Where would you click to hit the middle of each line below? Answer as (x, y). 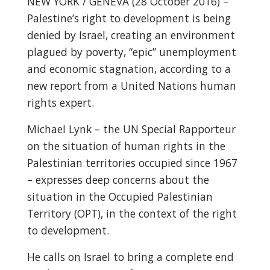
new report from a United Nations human (131, 86)
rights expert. (62, 102)
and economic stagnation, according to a (129, 69)
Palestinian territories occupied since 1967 (132, 163)
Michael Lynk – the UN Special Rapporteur (131, 129)
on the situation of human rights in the (126, 146)
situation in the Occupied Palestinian (120, 196)
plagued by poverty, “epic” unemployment (131, 52)
